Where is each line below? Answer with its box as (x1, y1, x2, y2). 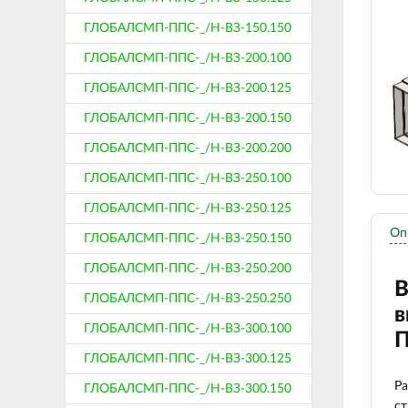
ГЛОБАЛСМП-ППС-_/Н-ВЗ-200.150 (84, 112, 291, 125)
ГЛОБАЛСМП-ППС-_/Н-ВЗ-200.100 (84, 52, 291, 65)
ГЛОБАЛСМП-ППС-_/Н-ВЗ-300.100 (84, 322, 291, 335)
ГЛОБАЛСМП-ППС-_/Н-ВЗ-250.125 (84, 202, 291, 215)
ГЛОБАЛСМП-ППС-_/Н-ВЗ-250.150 (84, 232, 291, 245)
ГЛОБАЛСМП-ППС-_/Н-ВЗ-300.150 (84, 382, 291, 395)
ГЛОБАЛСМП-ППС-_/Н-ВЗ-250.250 (84, 292, 291, 305)
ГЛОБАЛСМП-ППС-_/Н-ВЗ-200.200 (84, 142, 291, 155)
